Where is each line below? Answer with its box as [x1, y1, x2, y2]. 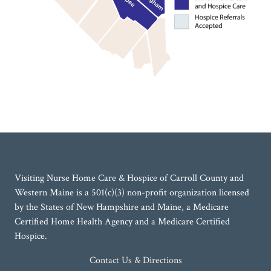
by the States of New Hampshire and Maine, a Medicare [15, 200, 229, 214]
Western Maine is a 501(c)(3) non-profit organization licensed [15, 186, 249, 199]
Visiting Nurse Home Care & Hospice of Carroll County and [15, 171, 244, 184]
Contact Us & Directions [89, 253, 182, 267]
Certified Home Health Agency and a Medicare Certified [15, 215, 230, 228]
